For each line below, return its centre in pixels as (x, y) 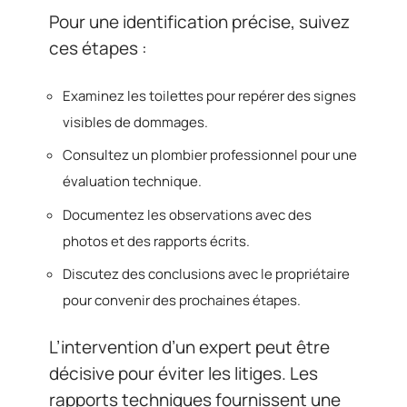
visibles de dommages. (135, 122)
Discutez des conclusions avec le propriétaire (206, 274)
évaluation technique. (132, 181)
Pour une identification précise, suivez (199, 22)
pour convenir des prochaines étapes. (182, 300)
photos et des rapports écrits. (156, 241)
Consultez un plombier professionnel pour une (210, 155)
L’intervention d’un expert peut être (189, 347)
